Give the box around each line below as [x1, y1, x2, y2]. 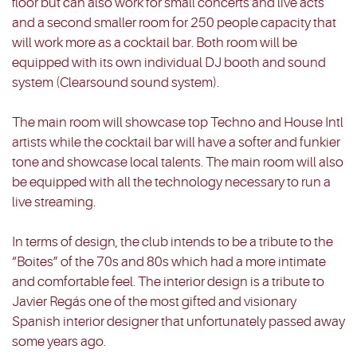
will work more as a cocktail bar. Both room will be [12, 35, 297, 51]
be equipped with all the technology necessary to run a [12, 175, 331, 190]
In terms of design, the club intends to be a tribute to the [12, 234, 333, 250]
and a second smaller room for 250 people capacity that [12, 15, 336, 31]
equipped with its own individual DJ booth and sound [12, 55, 326, 71]
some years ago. [12, 334, 106, 350]
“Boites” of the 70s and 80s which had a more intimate [12, 254, 326, 270]
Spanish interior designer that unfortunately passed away [12, 314, 345, 330]
